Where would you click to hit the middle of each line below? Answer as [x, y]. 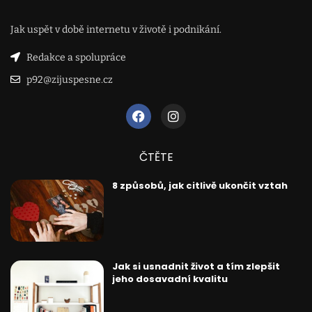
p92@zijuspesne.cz [69, 79]
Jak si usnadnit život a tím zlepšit [196, 266]
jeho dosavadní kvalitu [170, 279]
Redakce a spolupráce [76, 57]
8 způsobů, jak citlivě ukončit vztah [200, 185]
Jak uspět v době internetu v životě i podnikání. [116, 29]
